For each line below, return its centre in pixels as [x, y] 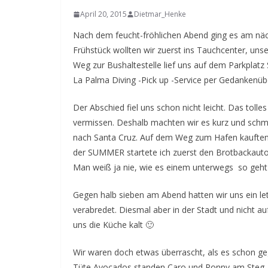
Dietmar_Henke [160, 14]
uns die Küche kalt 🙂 [113, 225]
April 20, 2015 [103, 14]
